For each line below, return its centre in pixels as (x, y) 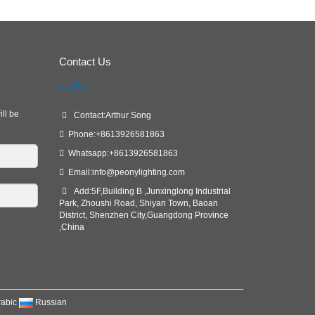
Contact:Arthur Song (110, 115)
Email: (78, 172)
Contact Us (85, 62)
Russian (51, 302)
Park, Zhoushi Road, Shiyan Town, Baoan (138, 203)
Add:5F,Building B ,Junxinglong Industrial (150, 191)
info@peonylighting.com (138, 172)
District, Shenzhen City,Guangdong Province (143, 215)
